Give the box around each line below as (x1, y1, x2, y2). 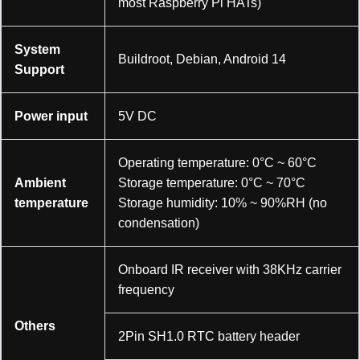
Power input (14, 108, 88, 123)
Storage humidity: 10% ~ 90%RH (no (118, 195, 327, 210)
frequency (118, 282, 174, 297)
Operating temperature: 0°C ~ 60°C (118, 155, 317, 170)
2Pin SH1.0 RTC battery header (118, 329, 300, 343)
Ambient (14, 175, 66, 190)
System (14, 42, 60, 56)
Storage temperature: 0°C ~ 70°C (118, 175, 305, 190)
